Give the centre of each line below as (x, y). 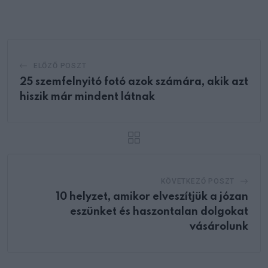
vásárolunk (219, 226)
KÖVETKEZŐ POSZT (198, 181)
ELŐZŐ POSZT (60, 66)
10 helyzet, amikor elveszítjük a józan (152, 197)
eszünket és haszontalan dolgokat (159, 211)
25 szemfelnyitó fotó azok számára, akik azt (134, 82)
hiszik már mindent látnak (87, 97)
